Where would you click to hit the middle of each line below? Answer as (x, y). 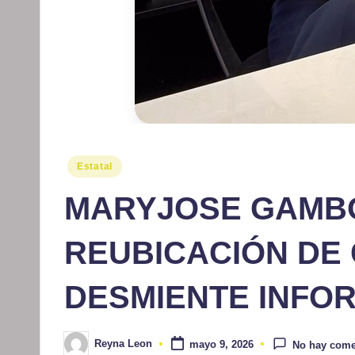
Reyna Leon (123, 344)
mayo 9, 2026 (221, 345)
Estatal (95, 166)
